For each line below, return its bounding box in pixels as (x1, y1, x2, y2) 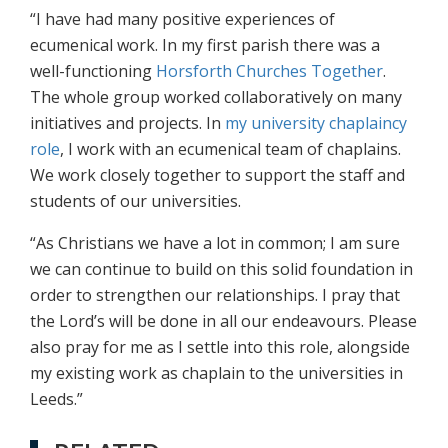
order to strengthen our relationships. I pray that (30, 284, 400, 307)
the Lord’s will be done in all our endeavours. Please (30, 310, 417, 333)
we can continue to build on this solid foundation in (30, 258, 413, 281)
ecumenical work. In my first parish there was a (30, 34, 380, 57)
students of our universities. (30, 190, 241, 213)
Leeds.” (30, 388, 83, 411)
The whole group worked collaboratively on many (30, 86, 402, 109)
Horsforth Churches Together (156, 60, 383, 83)
